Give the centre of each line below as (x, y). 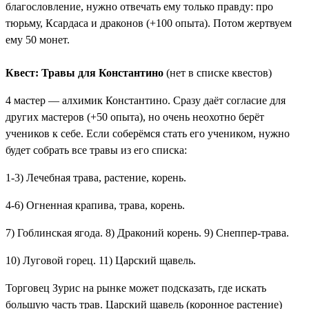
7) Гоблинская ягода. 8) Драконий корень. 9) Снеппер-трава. (147, 232)
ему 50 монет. (38, 39)
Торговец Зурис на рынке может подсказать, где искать (136, 288)
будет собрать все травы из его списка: (96, 150)
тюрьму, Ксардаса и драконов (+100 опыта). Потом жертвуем (149, 23)
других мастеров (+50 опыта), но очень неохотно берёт (135, 117)
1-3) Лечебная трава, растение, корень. (96, 177)
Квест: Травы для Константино (84, 72)
